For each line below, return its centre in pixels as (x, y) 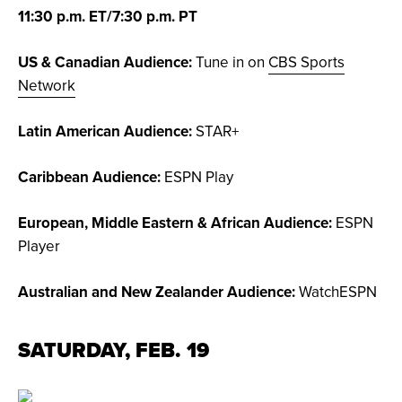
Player (39, 246)
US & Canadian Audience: (105, 62)
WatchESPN (336, 292)
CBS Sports (306, 62)
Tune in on (230, 62)
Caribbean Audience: (89, 177)
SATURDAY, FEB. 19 (114, 350)
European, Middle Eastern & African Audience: (175, 223)
